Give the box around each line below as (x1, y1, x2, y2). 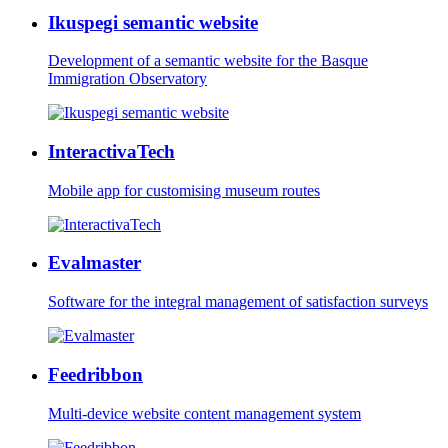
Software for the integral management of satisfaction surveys (48, 293, 428, 311)
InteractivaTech (48, 140, 175, 162)
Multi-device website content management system (48, 404, 361, 422)
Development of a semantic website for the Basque (48, 52, 368, 70)
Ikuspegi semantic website (48, 11, 258, 33)
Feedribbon (48, 363, 143, 385)
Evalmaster (48, 252, 141, 274)
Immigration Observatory (48, 70, 207, 88)
